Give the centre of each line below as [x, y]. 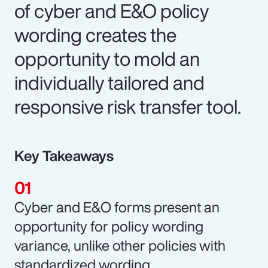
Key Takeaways [64, 155]
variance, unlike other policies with [120, 245]
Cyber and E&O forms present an [117, 207]
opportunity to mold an [107, 58]
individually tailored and [109, 82]
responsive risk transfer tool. [128, 106]
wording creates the [95, 34]
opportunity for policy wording [109, 226]
